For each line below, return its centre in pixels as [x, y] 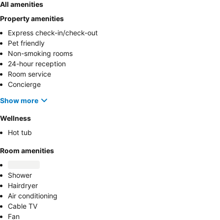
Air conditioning [33, 196]
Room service [29, 74]
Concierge [24, 84]
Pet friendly [26, 43]
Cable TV [23, 206]
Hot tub [20, 132]
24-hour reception [37, 64]
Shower [20, 175]
